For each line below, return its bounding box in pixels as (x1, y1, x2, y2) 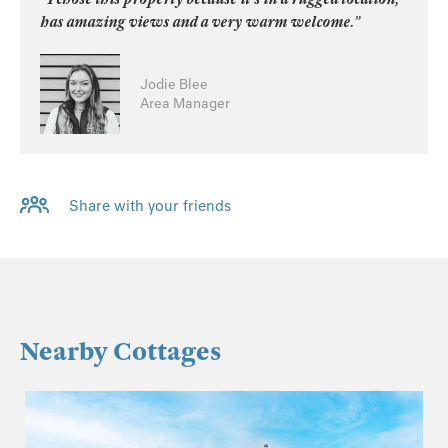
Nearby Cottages (20, 336, 221, 368)
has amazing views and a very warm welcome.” (40, 12, 360, 31)
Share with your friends (69, 197, 231, 216)
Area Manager (140, 94, 230, 112)
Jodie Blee (140, 75, 208, 93)
